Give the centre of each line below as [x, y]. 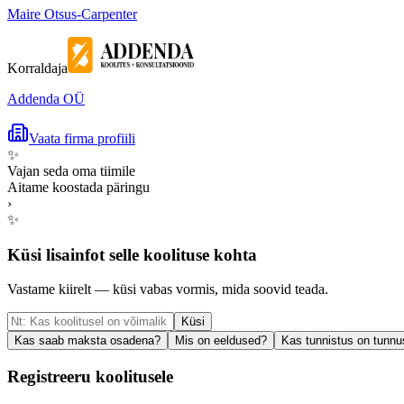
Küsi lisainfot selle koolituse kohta [132, 254]
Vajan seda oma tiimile [71, 170]
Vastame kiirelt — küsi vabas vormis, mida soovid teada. [168, 289]
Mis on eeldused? [221, 341]
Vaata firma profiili [82, 138]
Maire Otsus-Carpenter [72, 14]
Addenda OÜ [46, 98]
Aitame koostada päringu [78, 187]
